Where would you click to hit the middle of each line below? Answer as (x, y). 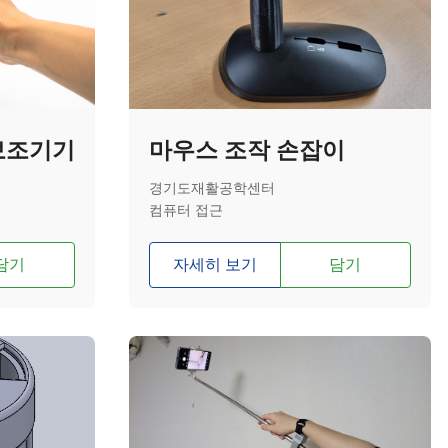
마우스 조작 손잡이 (247, 150)
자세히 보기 (214, 264)
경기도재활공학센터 (212, 188)
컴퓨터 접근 (186, 210)
